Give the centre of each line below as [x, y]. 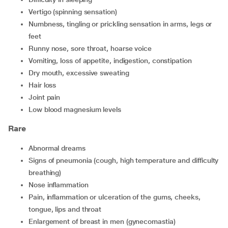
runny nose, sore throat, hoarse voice [93, 48]
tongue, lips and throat [65, 209]
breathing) [45, 173]
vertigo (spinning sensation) [75, 12]
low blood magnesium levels [77, 109]
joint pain [46, 97]
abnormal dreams [59, 148]
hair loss [45, 85]
